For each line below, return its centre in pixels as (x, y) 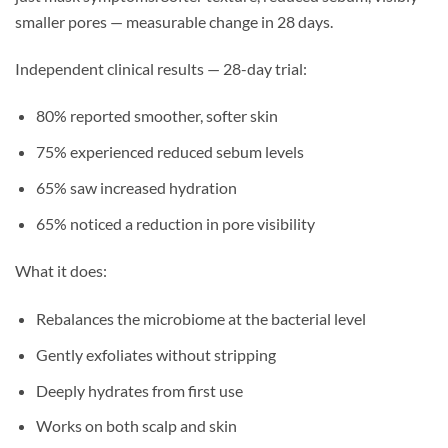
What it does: (61, 271)
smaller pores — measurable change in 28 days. (174, 21)
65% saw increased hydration (137, 188)
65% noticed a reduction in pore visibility (176, 224)
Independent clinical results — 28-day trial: (161, 68)
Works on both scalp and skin (137, 426)
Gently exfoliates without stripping (156, 354)
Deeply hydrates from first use (140, 390)
